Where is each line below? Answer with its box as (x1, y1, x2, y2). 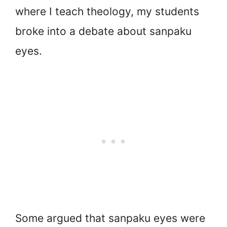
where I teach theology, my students (15, 5, 199, 18)
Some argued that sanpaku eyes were (15, 212, 205, 225)
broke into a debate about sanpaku (15, 24, 192, 37)
